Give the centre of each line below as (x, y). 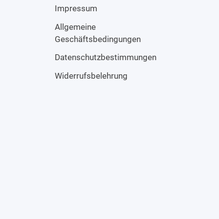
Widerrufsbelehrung (91, 76)
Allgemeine (75, 27)
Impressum (76, 8)
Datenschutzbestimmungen (106, 57)
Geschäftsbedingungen (98, 39)
